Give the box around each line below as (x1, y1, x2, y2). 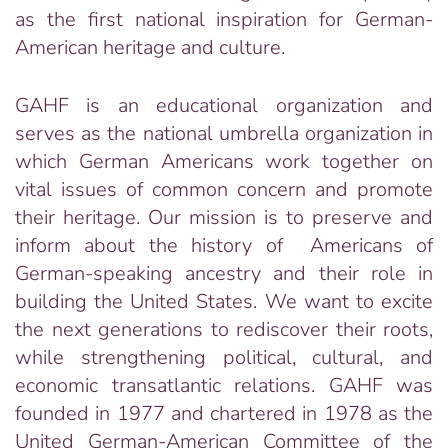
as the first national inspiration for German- (15, 6, 433, 33)
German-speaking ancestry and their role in (15, 260, 433, 287)
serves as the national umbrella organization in (15, 120, 433, 147)
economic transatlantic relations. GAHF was (15, 372, 433, 399)
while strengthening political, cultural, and (15, 344, 433, 371)
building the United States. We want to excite (15, 288, 433, 315)
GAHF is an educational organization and (15, 92, 433, 119)
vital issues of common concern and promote (15, 176, 433, 203)
